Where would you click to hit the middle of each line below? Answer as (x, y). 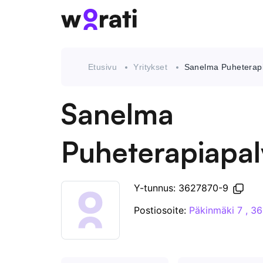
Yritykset (151, 67)
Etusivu (102, 67)
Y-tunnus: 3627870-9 (183, 188)
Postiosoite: (161, 210)
